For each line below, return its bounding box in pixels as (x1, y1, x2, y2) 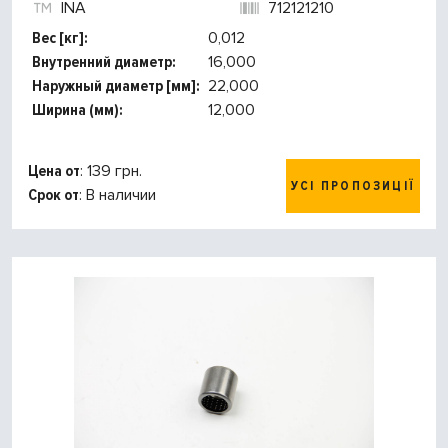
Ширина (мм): (32, 100, 123, 121)
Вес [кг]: (32, 28, 88, 49)
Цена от (28, 161, 80, 182)
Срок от (28, 185, 79, 206)
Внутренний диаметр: (32, 52, 176, 73)
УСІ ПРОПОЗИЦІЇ (291, 178, 415, 195)
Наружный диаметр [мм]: (32, 76, 200, 97)
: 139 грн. (80, 161, 142, 182)
